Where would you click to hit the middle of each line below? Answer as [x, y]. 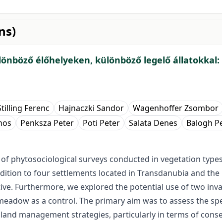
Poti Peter [101, 123]
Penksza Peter [47, 123]
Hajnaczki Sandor [91, 108]
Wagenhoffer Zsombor [176, 108]
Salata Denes [153, 123]
